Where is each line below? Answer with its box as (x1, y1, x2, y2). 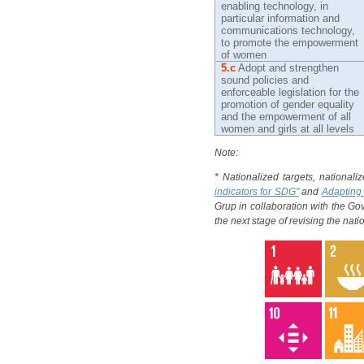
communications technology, (221, 24, 356, 37)
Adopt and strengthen (236, 62, 340, 74)
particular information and (221, 12, 340, 24)
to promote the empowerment (221, 37, 359, 49)
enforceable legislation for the (221, 86, 360, 98)
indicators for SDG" (214, 186, 299, 197)
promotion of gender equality (221, 98, 355, 110)
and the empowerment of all (221, 110, 352, 123)
